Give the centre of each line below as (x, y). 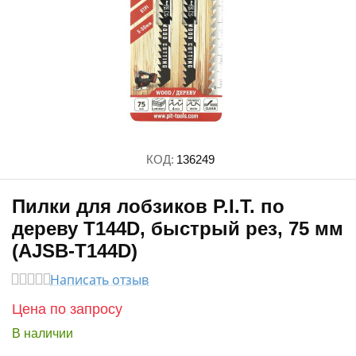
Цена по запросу (67, 309)
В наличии (43, 333)
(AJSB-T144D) (75, 251)
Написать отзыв (99, 280)
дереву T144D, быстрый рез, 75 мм (178, 228)
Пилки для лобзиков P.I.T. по (148, 206)
